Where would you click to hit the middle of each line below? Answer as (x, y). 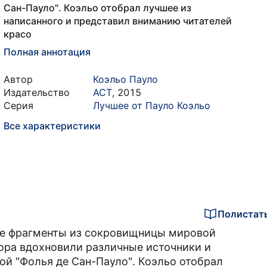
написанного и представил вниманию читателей (118, 21)
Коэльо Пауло (125, 79)
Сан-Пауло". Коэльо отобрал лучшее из (97, 8)
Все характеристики (52, 126)
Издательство (37, 92)
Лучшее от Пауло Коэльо (152, 105)
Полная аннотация (47, 52)
